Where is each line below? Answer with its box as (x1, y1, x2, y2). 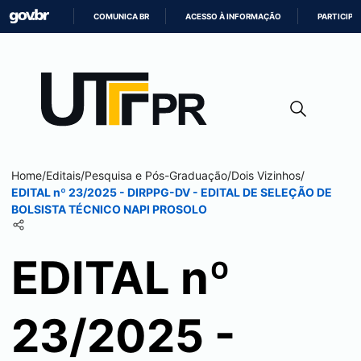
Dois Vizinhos (231, 168, 301, 182)
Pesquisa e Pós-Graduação (85, 168, 227, 182)
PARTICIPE (317, 12, 359, 21)
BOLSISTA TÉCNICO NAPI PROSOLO (11, 202, 207, 216)
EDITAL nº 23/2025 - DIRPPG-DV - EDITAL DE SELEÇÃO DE (11, 185, 332, 199)
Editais (46, 168, 81, 182)
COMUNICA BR (93, 12, 150, 21)
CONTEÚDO (180, 89, 226, 98)
